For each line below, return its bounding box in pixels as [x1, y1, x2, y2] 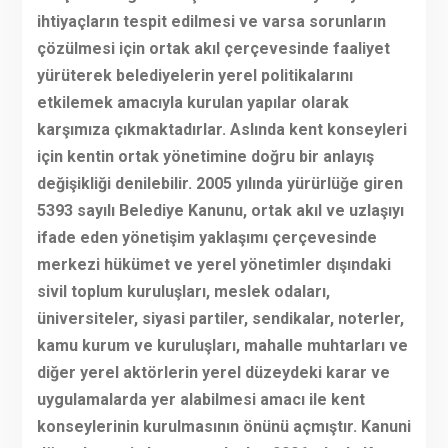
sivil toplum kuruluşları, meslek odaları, [36, 282, 330, 302]
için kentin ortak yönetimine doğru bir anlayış [36, 147, 374, 167]
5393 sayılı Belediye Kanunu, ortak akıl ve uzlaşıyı [36, 201, 404, 221]
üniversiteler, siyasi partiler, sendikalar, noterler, [36, 309, 404, 329]
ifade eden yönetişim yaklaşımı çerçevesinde [36, 228, 377, 248]
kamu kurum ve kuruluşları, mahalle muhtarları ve [36, 336, 408, 356]
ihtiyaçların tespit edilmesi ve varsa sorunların [36, 12, 386, 32]
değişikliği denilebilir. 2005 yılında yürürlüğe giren [36, 174, 403, 194]
